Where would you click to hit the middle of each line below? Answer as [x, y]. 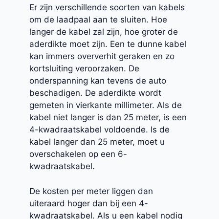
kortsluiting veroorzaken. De [84, 69]
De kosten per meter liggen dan [91, 191]
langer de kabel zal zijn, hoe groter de [104, 32]
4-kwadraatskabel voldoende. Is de [99, 130]
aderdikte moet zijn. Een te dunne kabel [108, 44]
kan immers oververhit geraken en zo [102, 56]
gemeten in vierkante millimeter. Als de [106, 105]
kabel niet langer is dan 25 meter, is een [108, 118]
